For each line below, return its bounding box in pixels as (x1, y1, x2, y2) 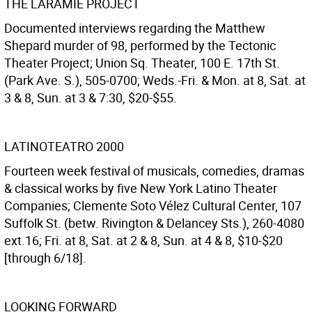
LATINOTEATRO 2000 (4, 138, 124, 155)
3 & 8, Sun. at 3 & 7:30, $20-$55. (4, 89, 177, 106)
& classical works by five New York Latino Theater (4, 180, 277, 196)
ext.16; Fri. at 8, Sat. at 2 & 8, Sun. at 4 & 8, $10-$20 (4, 232, 283, 249)
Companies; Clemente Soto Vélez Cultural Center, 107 (4, 197, 302, 214)
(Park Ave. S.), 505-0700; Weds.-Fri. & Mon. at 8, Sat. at (4, 72, 306, 88)
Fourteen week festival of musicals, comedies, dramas (4, 162, 304, 179)
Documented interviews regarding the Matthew (4, 19, 265, 36)
